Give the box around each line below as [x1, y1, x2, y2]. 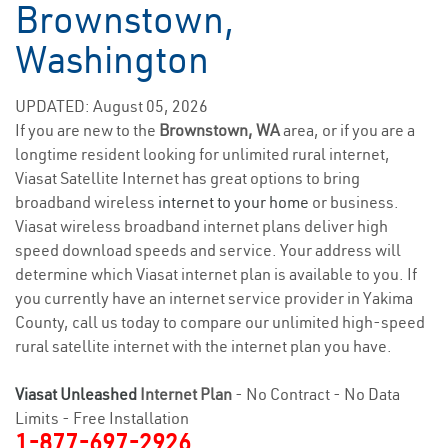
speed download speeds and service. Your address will [15, 240, 401, 260]
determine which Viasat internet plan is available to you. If [15, 264, 417, 284]
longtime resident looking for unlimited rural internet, [15, 144, 390, 164]
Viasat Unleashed [15, 384, 137, 404]
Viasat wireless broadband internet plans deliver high [15, 216, 388, 236]
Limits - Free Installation [15, 408, 189, 428]
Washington [15, 35, 209, 83]
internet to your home [158, 192, 309, 212]
